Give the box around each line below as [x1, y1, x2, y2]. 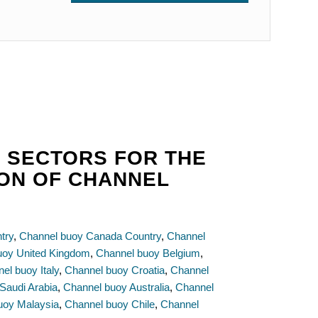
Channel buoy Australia [63, 281, 170, 294]
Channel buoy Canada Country [19, 230, 162, 243]
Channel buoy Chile [65, 298, 155, 311]
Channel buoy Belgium [96, 247, 201, 260]
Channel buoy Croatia [65, 264, 165, 277]
